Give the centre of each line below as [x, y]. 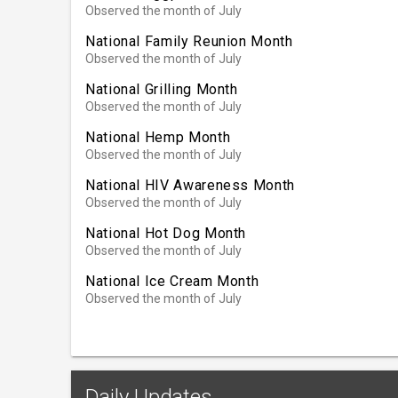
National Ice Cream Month [172, 281]
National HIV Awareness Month [190, 185]
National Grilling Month [162, 89]
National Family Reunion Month [189, 41]
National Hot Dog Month [166, 233]
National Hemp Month [158, 137]
